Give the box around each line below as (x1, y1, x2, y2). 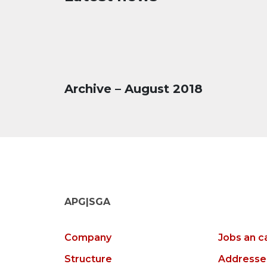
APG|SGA (64, 196, 110, 208)
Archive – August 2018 (64, 82, 203, 96)
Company (64, 232, 111, 244)
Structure (64, 253, 112, 265)
